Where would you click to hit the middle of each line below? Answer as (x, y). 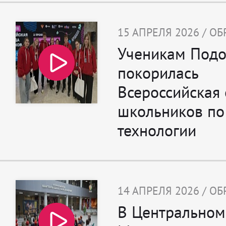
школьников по (171, 111)
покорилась (158, 73)
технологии (157, 130)
